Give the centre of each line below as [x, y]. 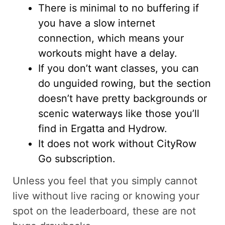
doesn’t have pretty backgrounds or [123, 99]
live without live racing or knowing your [106, 196]
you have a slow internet [97, 23]
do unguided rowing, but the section [125, 84]
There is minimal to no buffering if [119, 8]
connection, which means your [111, 38]
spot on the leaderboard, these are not [104, 211]
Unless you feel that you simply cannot [105, 181]
